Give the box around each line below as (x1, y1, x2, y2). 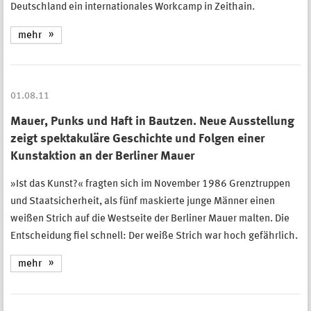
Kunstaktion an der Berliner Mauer (10, 149, 194, 162)
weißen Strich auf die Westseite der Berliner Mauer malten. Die (10, 213, 289, 224)
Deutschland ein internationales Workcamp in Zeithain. (10, 2, 255, 13)
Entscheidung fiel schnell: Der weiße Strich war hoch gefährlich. (10, 230, 298, 242)
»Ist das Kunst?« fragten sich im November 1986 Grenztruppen (10, 178, 290, 190)
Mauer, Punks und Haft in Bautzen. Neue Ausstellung (10, 115, 294, 128)
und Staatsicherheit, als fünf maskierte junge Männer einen (10, 196, 275, 207)
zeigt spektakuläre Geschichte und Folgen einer (10, 132, 264, 145)
